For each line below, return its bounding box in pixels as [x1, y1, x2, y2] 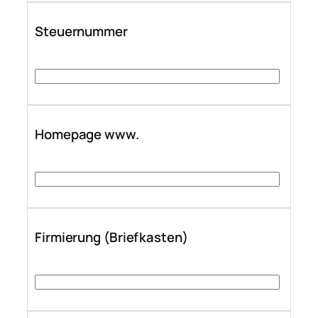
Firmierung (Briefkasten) [35, 228, 188, 247]
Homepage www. [35, 125, 139, 144]
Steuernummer [35, 22, 128, 41]
